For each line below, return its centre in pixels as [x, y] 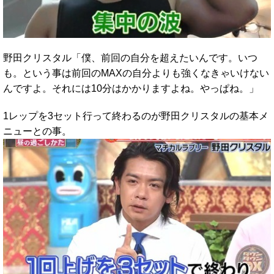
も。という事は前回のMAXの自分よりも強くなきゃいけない [136, 73]
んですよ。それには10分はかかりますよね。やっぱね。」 [131, 88]
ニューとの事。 [37, 131]
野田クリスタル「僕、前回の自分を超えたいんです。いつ [130, 57]
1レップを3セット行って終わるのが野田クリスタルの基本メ [136, 116]
